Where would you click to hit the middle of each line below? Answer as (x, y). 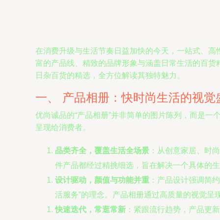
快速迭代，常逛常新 (90, 209)
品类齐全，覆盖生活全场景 (102, 151)
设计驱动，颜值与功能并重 (102, 180)
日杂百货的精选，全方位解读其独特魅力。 (110, 75)
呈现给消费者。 (63, 127)
